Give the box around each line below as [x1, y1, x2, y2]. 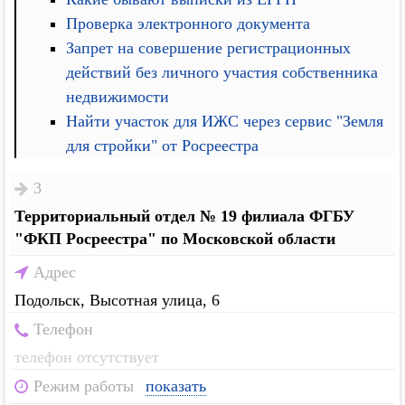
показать [146, 377, 207, 395]
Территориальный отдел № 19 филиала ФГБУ [14, 207, 355, 225]
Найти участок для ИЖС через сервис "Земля [66, 112, 384, 130]
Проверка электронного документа [66, 14, 311, 33]
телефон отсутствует [14, 348, 160, 366]
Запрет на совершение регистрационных [66, 39, 352, 57]
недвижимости [66, 88, 170, 106]
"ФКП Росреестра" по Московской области [14, 230, 336, 248]
